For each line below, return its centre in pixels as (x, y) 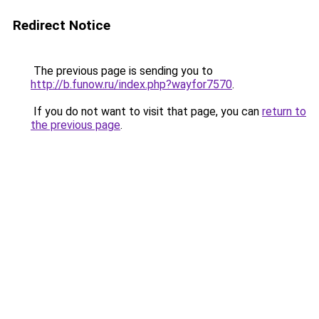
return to (284, 111)
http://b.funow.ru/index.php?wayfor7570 (131, 84)
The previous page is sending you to (122, 71)
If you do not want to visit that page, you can (146, 111)
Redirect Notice (62, 25)
